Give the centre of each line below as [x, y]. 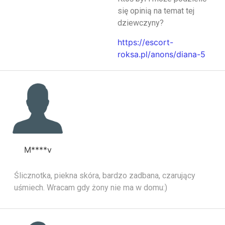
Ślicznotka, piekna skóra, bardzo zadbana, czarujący [105, 176]
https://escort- [145, 42]
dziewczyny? [141, 23]
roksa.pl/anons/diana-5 [161, 54]
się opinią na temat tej [156, 11]
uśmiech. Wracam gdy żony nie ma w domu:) [91, 188]
